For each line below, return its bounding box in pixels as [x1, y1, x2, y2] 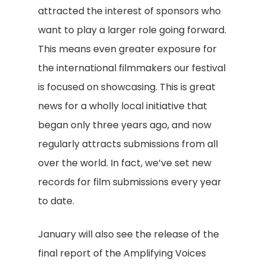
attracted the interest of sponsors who [38, 4, 221, 18]
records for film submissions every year [38, 175, 221, 189]
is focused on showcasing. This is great [38, 80, 216, 94]
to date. [38, 194, 77, 208]
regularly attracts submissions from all [38, 137, 218, 151]
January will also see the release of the [38, 227, 219, 241]
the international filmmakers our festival [38, 61, 226, 75]
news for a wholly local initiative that [38, 99, 207, 113]
